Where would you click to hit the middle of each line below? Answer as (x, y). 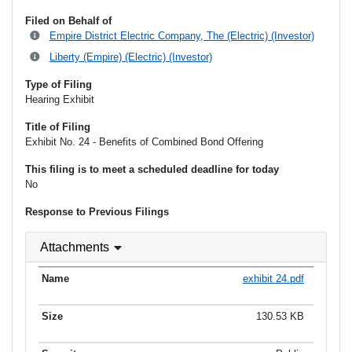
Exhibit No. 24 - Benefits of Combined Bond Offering (144, 142)
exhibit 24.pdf (273, 278)
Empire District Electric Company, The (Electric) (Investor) (182, 36)
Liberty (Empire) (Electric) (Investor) (131, 57)
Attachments (75, 247)
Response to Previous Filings (97, 212)
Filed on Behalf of (68, 21)
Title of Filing (58, 127)
